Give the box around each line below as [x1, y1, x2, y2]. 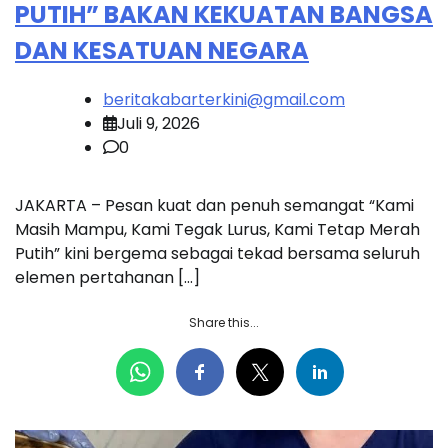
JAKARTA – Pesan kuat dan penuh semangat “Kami [15, 194, 414, 218]
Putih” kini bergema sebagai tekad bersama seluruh [15, 242, 420, 266]
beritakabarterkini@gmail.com [103, 88, 345, 112]
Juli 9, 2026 [117, 112, 200, 136]
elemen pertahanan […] [15, 266, 200, 290]
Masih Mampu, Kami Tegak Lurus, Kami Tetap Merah [15, 218, 420, 242]
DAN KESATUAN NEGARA [15, 33, 309, 67]
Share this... [189, 314, 259, 332]
